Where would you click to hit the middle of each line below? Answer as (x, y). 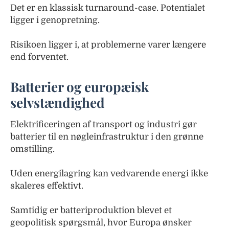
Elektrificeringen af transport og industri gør (104, 125)
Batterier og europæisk (79, 87)
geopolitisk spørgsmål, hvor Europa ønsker (101, 223)
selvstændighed (58, 103)
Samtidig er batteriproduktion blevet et (91, 211)
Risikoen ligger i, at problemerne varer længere (108, 45)
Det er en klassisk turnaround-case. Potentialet (108, 8)
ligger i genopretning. (55, 20)
